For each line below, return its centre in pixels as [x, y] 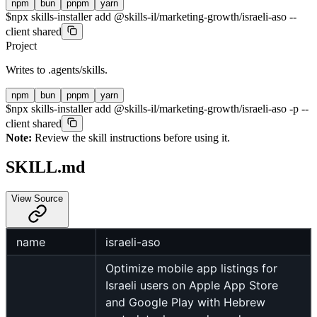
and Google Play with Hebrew [185, 302]
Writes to [27, 69]
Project [21, 45]
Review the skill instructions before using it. [131, 137]
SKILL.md [45, 167]
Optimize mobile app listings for [191, 269]
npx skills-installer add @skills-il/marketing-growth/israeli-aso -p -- [160, 108]
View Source [37, 199]
